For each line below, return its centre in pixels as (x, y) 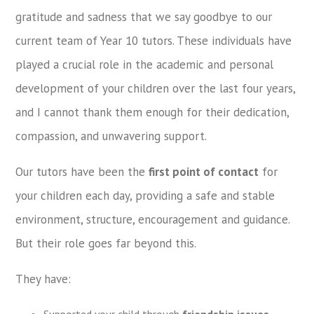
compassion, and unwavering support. (111, 136)
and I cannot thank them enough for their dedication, (152, 112)
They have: (43, 279)
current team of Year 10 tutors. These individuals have (154, 40)
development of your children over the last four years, (156, 88)
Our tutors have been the (82, 171)
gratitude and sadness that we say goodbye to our (144, 16)
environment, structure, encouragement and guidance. (153, 219)
